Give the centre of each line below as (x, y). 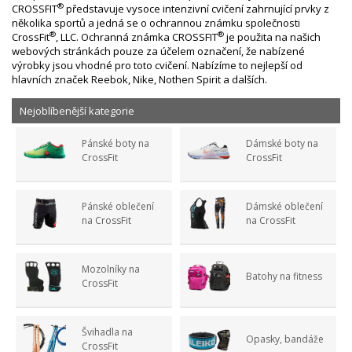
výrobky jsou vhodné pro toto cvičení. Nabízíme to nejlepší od (157, 65)
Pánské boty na (115, 143)
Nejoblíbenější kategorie (77, 110)
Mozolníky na (111, 269)
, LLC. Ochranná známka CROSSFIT (137, 37)
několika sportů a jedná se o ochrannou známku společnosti (156, 22)
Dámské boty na (282, 143)
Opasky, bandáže (285, 339)
